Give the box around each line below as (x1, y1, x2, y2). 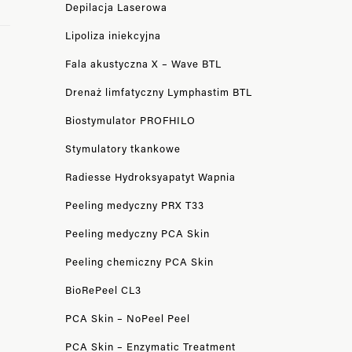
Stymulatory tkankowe (64, 141, 181, 155)
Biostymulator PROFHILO (64, 113, 196, 126)
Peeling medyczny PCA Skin (64, 226, 210, 240)
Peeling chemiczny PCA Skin (64, 255, 214, 268)
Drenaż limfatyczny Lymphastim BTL (64, 85, 252, 98)
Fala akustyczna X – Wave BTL (64, 57, 222, 70)
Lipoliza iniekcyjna (64, 28, 161, 42)
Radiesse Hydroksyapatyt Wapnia (64, 170, 236, 183)
